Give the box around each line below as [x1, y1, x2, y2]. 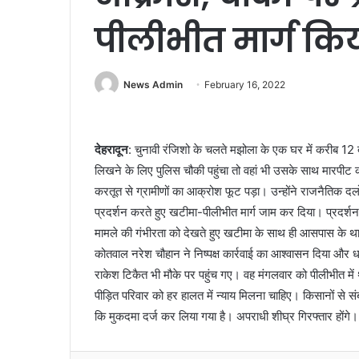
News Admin [123, 79, 183, 91]
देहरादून [95, 142, 128, 158]
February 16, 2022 [204, 79, 285, 91]
